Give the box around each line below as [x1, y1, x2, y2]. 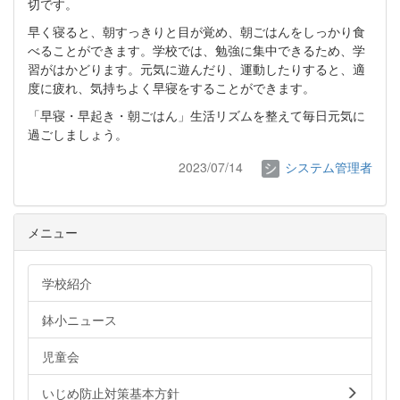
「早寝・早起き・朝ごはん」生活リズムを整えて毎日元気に [28, 108, 365, 123]
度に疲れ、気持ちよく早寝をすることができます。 [28, 80, 315, 96]
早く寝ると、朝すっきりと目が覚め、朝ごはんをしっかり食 [28, 24, 365, 39]
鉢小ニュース [42, 310, 117, 329]
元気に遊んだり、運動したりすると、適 [140, 62, 365, 77]
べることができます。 [28, 43, 153, 58]
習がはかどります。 [28, 62, 140, 77]
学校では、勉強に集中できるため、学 [153, 43, 365, 58]
